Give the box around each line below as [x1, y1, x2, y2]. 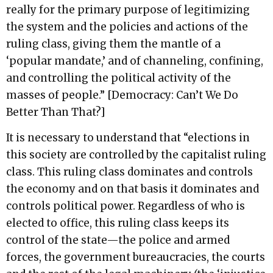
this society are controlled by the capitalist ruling [6, 147, 266, 161]
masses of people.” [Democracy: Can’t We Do [6, 88, 238, 102]
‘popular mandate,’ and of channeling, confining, [6, 54, 263, 68]
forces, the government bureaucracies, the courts [6, 250, 265, 264]
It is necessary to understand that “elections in [6, 130, 250, 144]
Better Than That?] [6, 105, 105, 119]
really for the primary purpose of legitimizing [6, 2, 250, 16]
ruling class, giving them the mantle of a [6, 37, 221, 51]
